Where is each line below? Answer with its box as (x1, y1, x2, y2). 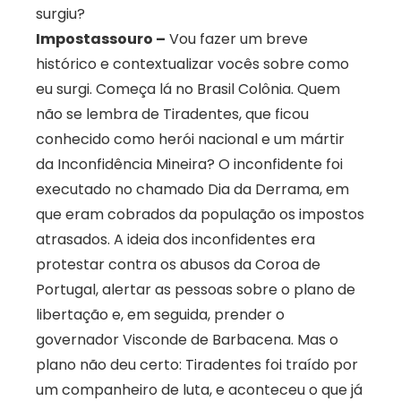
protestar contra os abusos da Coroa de (36, 254, 320, 276)
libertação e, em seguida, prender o (36, 304, 285, 326)
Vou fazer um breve (166, 29, 308, 50)
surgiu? (36, 4, 85, 25)
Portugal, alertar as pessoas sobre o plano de (36, 279, 355, 301)
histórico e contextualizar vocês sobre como (36, 54, 349, 75)
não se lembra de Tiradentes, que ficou (36, 104, 309, 125)
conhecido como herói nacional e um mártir (36, 129, 345, 150)
